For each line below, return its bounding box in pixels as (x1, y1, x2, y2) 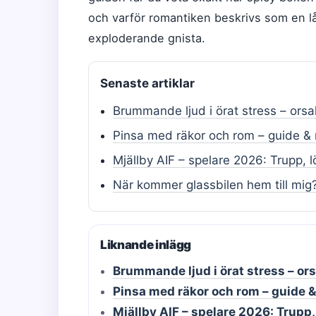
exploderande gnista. (88, 31, 205, 45)
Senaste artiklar (100, 76, 195, 90)
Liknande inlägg (100, 238, 191, 252)
